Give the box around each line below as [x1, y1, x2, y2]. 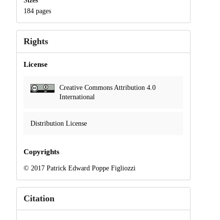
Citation [23, 193, 55, 204]
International [59, 93, 95, 101]
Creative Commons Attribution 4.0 [59, 83, 156, 91]
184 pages [23, 7, 51, 15]
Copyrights [23, 148, 59, 156]
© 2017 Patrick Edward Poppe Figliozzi [23, 165, 136, 172]
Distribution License [30, 119, 87, 127]
